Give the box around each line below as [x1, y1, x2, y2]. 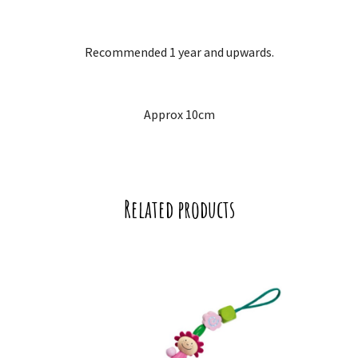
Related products [123, 194, 235, 225]
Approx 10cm [143, 106, 215, 123]
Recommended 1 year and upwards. [84, 44, 274, 61]
